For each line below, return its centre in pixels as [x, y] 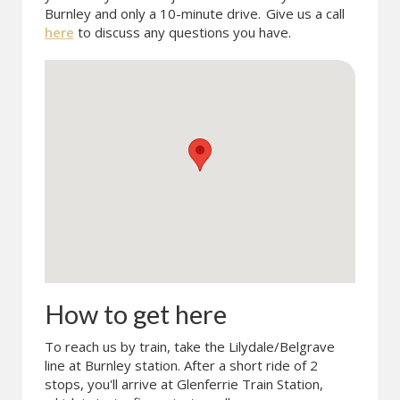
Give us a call [304, 13]
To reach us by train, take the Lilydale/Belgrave [190, 346]
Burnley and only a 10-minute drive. [153, 13]
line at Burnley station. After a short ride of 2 [181, 365]
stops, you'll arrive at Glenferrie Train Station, [184, 384]
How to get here [136, 314]
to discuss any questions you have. [183, 32]
